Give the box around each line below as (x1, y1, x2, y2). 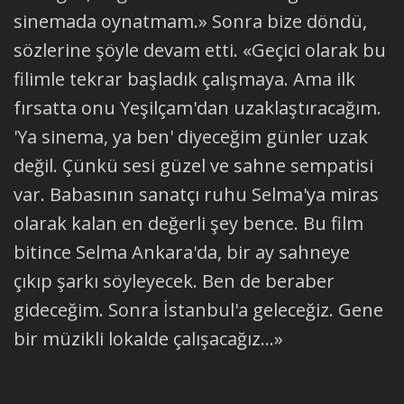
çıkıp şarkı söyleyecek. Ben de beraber (14, 268, 335, 293)
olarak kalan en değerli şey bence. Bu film (14, 210, 363, 235)
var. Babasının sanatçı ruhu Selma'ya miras (14, 181, 379, 207)
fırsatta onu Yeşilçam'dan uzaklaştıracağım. (14, 95, 381, 120)
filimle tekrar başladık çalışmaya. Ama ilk (14, 66, 355, 91)
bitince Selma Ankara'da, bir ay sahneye (14, 239, 350, 264)
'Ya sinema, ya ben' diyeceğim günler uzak (14, 124, 368, 149)
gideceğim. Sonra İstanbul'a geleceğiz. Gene (14, 297, 383, 322)
